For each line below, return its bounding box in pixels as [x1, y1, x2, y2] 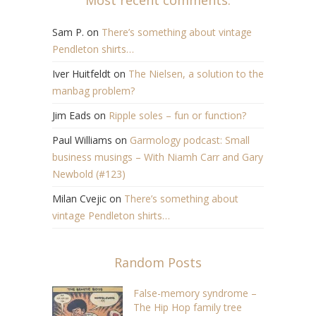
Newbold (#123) [52, 166, 126, 181]
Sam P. [52, 25, 84, 39]
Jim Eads [52, 108, 91, 122]
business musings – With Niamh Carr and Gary [52, 150, 263, 164]
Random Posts [114, 253, 202, 271]
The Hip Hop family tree [133, 300, 242, 314]
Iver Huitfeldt [52, 66, 111, 80]
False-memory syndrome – [133, 286, 257, 300]
